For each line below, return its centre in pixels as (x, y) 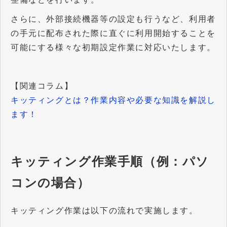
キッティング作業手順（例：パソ (110, 162)
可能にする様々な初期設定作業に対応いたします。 (113, 48)
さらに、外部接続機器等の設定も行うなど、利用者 (113, 19)
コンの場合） (50, 183)
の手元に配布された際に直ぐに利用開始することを (113, 33)
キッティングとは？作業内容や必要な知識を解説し (113, 100)
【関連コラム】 (42, 86)
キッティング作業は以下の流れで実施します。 (104, 211)
